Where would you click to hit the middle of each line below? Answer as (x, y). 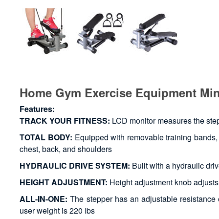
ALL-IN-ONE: (44, 199)
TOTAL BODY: (46, 137)
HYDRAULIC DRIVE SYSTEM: (75, 166)
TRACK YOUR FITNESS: (65, 121)
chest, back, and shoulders (66, 149)
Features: (37, 109)
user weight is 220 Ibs (57, 211)
